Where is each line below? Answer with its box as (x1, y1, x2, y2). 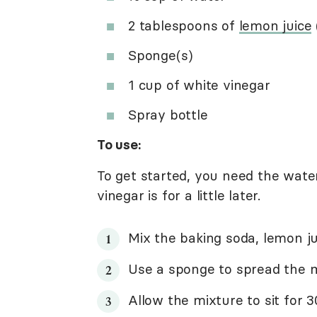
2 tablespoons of (128, 17, 239, 34)
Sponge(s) (128, 47, 194, 64)
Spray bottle (128, 106, 208, 123)
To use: (97, 136, 141, 153)
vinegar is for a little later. (97, 187, 261, 204)
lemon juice (238, 17, 312, 34)
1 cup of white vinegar (128, 76, 270, 93)
